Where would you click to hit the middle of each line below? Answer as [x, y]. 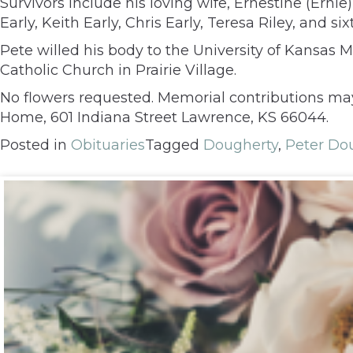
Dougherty [241, 145]
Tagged [174, 145]
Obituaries [108, 145]
